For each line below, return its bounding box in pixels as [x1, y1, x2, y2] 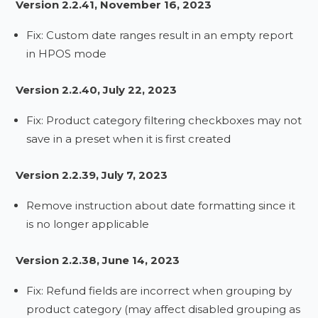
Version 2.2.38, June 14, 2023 [16, 253, 180, 267]
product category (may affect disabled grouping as [26, 302, 301, 316]
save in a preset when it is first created [26, 132, 231, 146]
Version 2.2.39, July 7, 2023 [16, 168, 168, 182]
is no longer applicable [26, 217, 150, 231]
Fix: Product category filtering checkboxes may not [26, 114, 302, 127]
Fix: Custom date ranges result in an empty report [26, 28, 294, 42]
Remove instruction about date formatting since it [26, 199, 296, 212]
